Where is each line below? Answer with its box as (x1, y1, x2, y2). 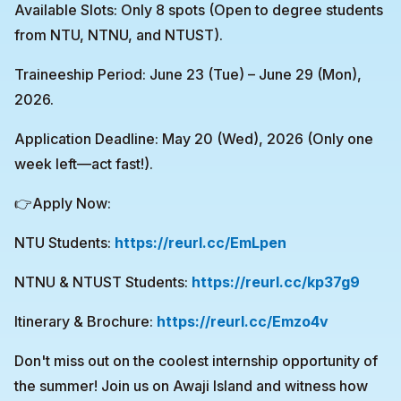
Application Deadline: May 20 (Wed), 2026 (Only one (14, 130, 373, 148)
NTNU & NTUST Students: (14, 273, 192, 291)
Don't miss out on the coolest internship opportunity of (14, 352, 378, 370)
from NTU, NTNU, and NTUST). (14, 26, 223, 44)
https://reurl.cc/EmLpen (115, 234, 286, 252)
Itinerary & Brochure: (14, 312, 157, 330)
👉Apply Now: (14, 194, 111, 212)
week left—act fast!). (14, 155, 153, 173)
